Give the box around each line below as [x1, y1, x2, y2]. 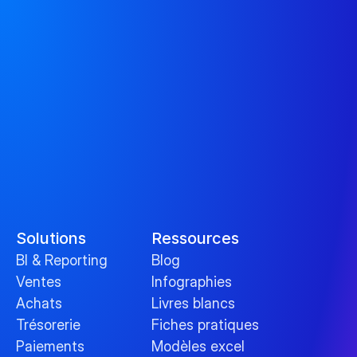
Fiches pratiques [151, 316, 259, 334]
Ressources [151, 229, 239, 249]
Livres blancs [151, 295, 235, 312]
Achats [16, 295, 62, 312]
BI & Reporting [16, 252, 108, 269]
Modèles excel [151, 338, 245, 355]
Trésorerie [16, 316, 80, 334]
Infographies [151, 273, 232, 291]
